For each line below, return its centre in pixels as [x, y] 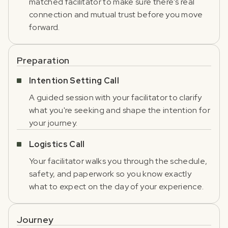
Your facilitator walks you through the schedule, [118, 161]
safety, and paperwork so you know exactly [110, 174]
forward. [45, 27]
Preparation [43, 60]
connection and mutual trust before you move [116, 15]
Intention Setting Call [74, 81]
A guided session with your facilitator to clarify [116, 97]
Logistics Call [57, 144]
